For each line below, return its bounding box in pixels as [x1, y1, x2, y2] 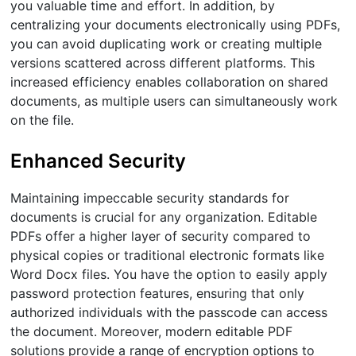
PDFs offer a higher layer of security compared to [10, 227, 311, 244]
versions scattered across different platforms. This [10, 55, 315, 71]
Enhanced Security [10, 149, 187, 172]
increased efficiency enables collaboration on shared [10, 74, 329, 90]
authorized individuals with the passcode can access [10, 304, 328, 320]
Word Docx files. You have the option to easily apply [10, 265, 328, 282]
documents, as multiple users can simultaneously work [10, 93, 339, 109]
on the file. [10, 112, 75, 128]
